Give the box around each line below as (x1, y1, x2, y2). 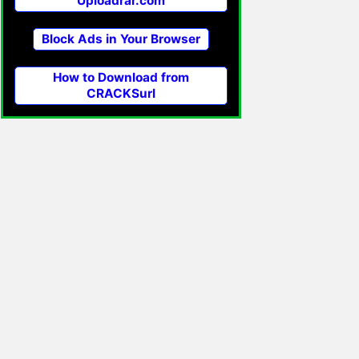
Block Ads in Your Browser (42, 31, 200, 47)
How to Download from (53, 70, 189, 86)
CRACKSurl (87, 86, 155, 102)
